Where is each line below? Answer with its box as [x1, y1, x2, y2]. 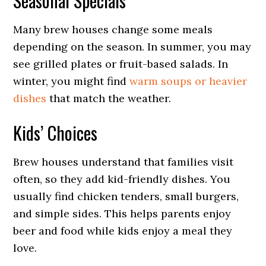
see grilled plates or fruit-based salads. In [13, 57, 229, 71]
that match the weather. [46, 91, 172, 105]
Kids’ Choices [13, 119, 98, 146]
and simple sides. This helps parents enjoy [13, 207, 232, 220]
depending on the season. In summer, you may [13, 40, 252, 53]
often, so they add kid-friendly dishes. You [13, 172, 231, 186]
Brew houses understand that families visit [13, 155, 234, 169]
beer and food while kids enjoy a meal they [13, 224, 233, 237]
